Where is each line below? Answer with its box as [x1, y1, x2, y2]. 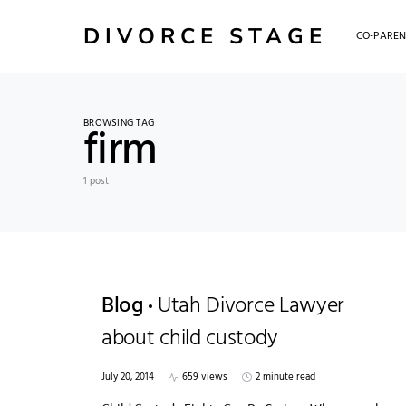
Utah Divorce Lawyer [157, 289, 345, 324]
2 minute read [256, 369, 315, 385]
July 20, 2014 [101, 369, 154, 385]
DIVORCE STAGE [83, 21, 327, 51]
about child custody [101, 322, 278, 356]
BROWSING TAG [83, 115, 155, 131]
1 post [83, 173, 109, 189]
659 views [182, 369, 227, 385]
